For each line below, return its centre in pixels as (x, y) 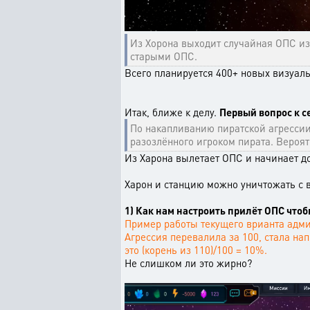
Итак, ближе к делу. (172, 112)
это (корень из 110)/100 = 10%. (196, 250)
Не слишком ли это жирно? (188, 263)
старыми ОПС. (164, 56)
